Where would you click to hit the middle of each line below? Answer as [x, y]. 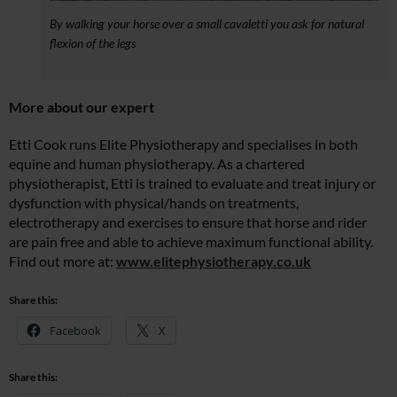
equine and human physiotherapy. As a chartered [157, 163]
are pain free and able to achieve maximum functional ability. [191, 241]
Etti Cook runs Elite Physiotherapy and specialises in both [183, 144]
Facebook [75, 330]
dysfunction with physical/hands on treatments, [154, 202]
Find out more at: [62, 261]
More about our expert [82, 106]
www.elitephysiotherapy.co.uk [214, 261]
